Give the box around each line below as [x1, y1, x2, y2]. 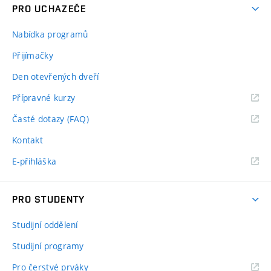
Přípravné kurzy [12, 92, 76, 104]
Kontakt [12, 134, 43, 146]
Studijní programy [12, 240, 84, 252]
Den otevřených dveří [12, 71, 99, 83]
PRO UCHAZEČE [12, 3, 87, 15]
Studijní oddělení [12, 219, 78, 231]
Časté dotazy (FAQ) [12, 113, 90, 125]
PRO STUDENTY [12, 194, 85, 206]
